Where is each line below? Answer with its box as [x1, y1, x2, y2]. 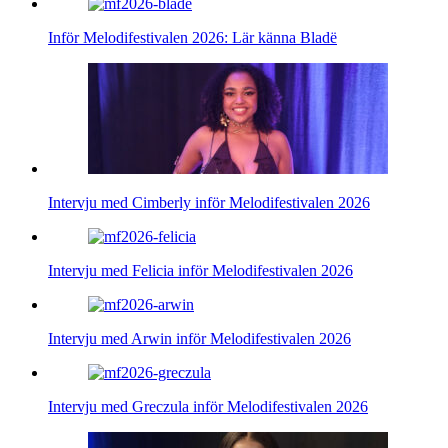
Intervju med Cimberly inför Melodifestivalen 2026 [48, 193, 370, 211]
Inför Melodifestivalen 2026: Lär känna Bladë [48, 28, 337, 46]
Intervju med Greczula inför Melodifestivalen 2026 [48, 397, 368, 415]
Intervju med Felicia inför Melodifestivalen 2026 [48, 261, 353, 279]
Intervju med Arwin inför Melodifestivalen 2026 [48, 329, 351, 347]
